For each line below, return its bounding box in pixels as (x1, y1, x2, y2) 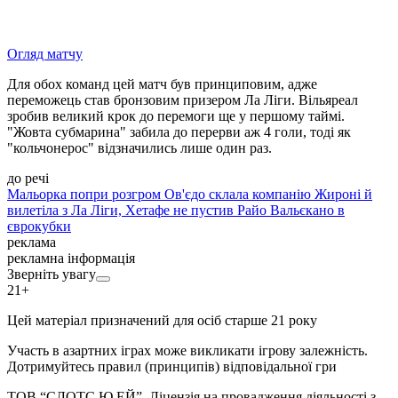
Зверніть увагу (7, 267, 96, 283)
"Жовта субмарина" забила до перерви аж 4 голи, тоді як (7, 124, 351, 140)
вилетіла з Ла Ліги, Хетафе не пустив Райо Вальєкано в (7, 203, 345, 219)
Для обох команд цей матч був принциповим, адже (7, 76, 317, 92)
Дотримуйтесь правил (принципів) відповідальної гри (7, 359, 337, 375)
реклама (7, 235, 56, 251)
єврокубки (7, 219, 71, 235)
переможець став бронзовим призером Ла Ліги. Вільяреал (7, 92, 358, 108)
